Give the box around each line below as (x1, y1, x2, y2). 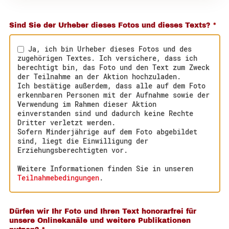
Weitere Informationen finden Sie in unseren (17, 163, 194, 173)
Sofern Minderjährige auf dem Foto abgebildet (17, 126, 198, 136)
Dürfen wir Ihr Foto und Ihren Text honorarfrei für (9, 207, 196, 216)
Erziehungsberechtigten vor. (17, 145, 132, 155)
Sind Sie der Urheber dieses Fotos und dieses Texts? (9, 21, 213, 30)
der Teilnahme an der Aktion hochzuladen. (17, 71, 186, 81)
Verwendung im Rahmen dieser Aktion (17, 99, 157, 109)
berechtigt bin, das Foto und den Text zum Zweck (17, 62, 210, 72)
